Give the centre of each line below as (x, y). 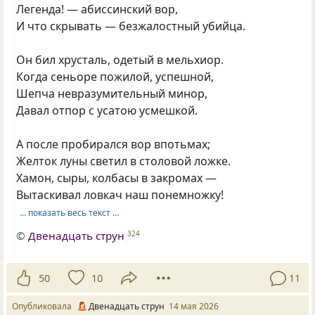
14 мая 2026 (194, 307)
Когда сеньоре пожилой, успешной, (115, 77)
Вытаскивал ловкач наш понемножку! (120, 195)
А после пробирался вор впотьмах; (114, 144)
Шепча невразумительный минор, (112, 94)
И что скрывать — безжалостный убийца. (131, 26)
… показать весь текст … (69, 212)
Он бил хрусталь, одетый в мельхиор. (120, 60)
